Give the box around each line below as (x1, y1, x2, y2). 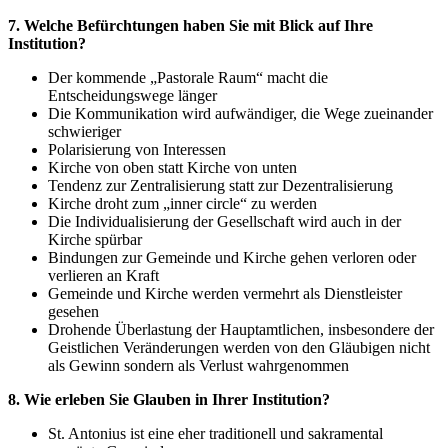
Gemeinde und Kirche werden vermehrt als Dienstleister (48, 285, 402, 303)
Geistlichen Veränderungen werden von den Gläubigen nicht (48, 339, 430, 357)
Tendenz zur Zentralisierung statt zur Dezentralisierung (48, 177, 393, 195)
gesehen (48, 303, 99, 321)
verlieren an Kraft (48, 267, 159, 285)
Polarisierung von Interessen (48, 141, 226, 159)
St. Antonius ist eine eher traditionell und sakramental (48, 425, 383, 443)
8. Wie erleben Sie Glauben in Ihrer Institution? (8, 391, 330, 409)
